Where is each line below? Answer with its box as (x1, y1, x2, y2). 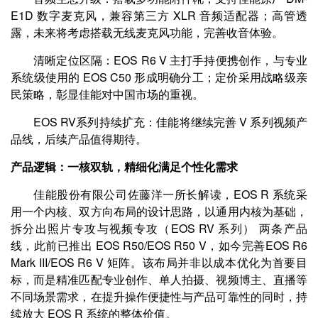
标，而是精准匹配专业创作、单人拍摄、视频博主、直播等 (11, 271, 307, 287)
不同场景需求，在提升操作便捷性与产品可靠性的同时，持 (11, 288, 307, 305)
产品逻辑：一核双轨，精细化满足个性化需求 (11, 158, 238, 175)
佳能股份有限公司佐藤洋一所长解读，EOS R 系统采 (33, 186, 307, 202)
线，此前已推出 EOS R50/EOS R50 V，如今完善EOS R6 (11, 237, 307, 253)
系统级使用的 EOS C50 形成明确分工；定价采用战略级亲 (11, 69, 307, 85)
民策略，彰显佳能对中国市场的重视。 (11, 86, 204, 102)
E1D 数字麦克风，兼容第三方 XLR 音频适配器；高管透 (11, 7, 307, 23)
